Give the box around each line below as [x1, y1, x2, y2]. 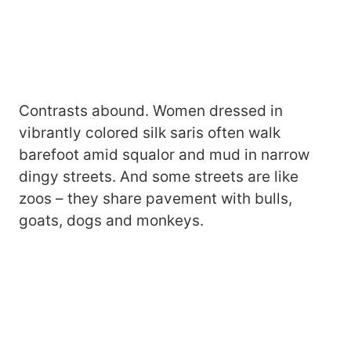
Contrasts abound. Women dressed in [19, 102, 283, 120]
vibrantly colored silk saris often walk [19, 124, 280, 142]
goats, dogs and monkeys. [19, 212, 204, 230]
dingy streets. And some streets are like [19, 168, 299, 186]
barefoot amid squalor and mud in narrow [19, 146, 309, 164]
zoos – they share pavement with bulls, [19, 190, 292, 208]
